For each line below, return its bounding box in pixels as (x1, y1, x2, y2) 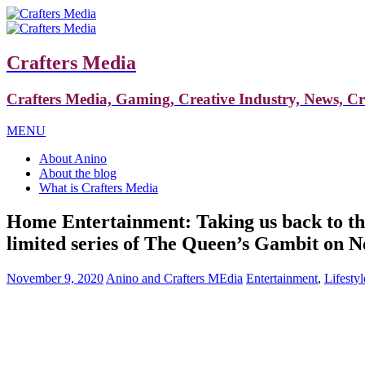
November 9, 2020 (7, 271, 103, 286)
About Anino (39, 151, 107, 165)
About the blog (39, 165, 117, 180)
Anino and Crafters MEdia (106, 271, 243, 286)
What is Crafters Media (39, 180, 158, 195)
